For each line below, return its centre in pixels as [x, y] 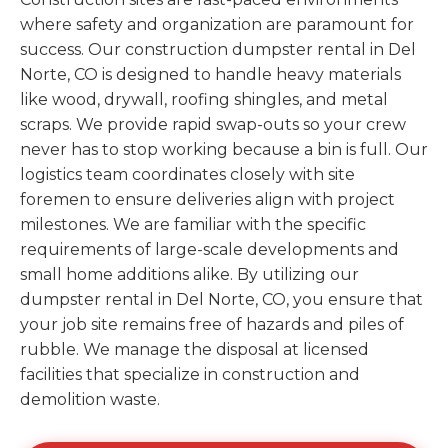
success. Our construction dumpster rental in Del [218, 49]
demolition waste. [90, 399]
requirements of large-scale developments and [209, 249]
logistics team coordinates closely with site [187, 174]
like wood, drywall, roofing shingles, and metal [204, 99]
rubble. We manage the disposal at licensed [194, 349]
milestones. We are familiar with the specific [193, 224]
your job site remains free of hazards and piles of [212, 324]
